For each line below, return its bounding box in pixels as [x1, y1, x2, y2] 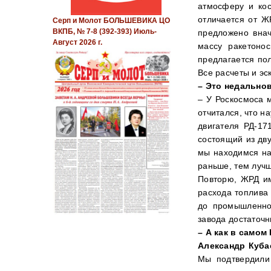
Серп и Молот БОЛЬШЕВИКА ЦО [53, 16, 170, 25]
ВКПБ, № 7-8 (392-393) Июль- [53, 27, 157, 36]
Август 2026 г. [53, 38, 102, 47]
